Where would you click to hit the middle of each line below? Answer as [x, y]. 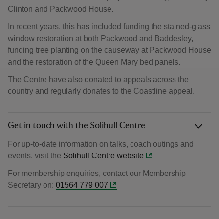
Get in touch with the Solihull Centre [77, 126]
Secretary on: [32, 185]
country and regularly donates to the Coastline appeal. [101, 91]
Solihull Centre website [103, 156]
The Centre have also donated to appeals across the [98, 79]
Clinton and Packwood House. [61, 9]
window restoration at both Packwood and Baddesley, [100, 38]
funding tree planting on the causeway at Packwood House [109, 50]
